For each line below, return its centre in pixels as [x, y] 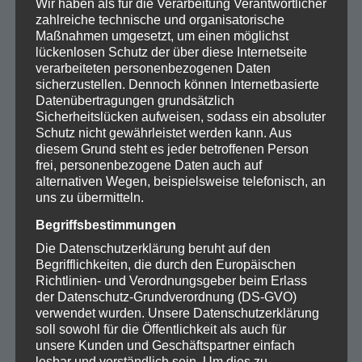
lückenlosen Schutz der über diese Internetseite [171, 52]
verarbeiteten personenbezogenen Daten [153, 68]
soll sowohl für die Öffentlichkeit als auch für [160, 329]
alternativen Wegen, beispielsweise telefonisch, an [180, 181]
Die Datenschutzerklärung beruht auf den [153, 248]
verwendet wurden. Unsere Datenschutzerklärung [177, 313]
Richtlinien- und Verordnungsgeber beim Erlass [171, 280]
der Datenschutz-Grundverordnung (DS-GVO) [166, 297]
